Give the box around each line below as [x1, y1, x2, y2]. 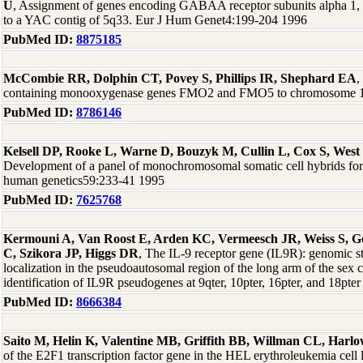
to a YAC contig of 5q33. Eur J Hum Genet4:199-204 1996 [3, 13, 307, 27]
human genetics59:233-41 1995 [3, 173, 164, 187]
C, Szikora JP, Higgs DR [3, 246, 139, 260]
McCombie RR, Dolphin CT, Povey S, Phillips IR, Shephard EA [3, 71, 357, 85]
